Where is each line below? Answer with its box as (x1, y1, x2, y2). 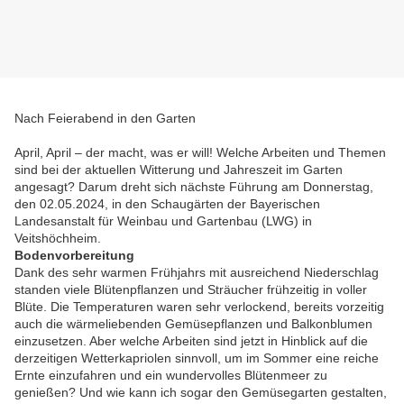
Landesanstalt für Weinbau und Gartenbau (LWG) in (14, 214, 312, 229)
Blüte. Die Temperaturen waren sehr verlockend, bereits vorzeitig (14, 299, 384, 315)
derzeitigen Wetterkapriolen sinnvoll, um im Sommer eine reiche (14, 351, 379, 366)
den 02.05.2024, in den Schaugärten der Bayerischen (14, 197, 320, 212)
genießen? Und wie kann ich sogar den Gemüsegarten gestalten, (14, 385, 387, 400)
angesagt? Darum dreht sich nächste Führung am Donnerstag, (14, 179, 373, 195)
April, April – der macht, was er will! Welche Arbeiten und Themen (14, 145, 386, 161)
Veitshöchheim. (14, 231, 101, 246)
